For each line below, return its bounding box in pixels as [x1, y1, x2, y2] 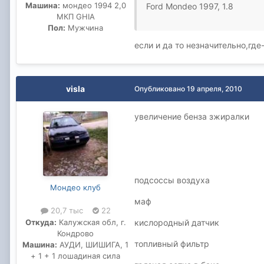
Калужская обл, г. [56, 217, 126, 227]
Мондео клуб [50, 183, 101, 193]
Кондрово [57, 228, 94, 238]
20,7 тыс [48, 206, 83, 216]
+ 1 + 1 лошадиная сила [31, 250, 120, 260]
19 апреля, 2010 [187, 84, 242, 94]
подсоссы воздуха [134, 175, 210, 186]
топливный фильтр [134, 239, 209, 249]
